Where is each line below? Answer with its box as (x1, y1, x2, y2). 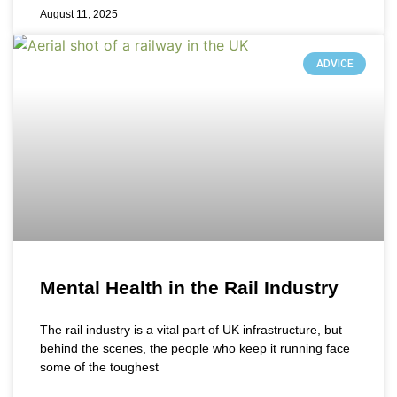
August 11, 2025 (40, 7, 118, 20)
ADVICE (315, 58, 354, 71)
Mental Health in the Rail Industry (40, 276, 339, 298)
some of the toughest (40, 359, 159, 374)
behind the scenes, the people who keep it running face (40, 340, 350, 355)
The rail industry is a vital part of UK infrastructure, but (40, 322, 342, 337)
